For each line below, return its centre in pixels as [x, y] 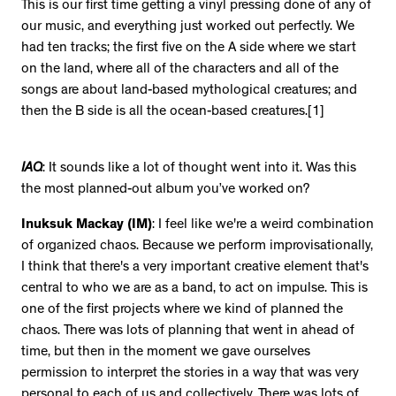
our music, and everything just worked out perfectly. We [188, 28]
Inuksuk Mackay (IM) [87, 226]
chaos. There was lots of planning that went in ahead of [188, 332]
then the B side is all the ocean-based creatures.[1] [173, 113]
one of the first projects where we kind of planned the [182, 311]
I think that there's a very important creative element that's [195, 268]
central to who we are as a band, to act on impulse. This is [194, 289]
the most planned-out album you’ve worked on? [165, 190]
